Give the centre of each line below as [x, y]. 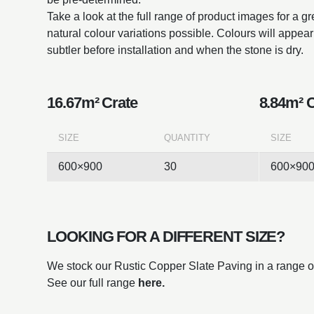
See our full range [93, 282]
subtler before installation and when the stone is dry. [176, 50]
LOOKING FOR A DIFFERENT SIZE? [166, 236]
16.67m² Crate [92, 102]
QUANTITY [187, 137]
